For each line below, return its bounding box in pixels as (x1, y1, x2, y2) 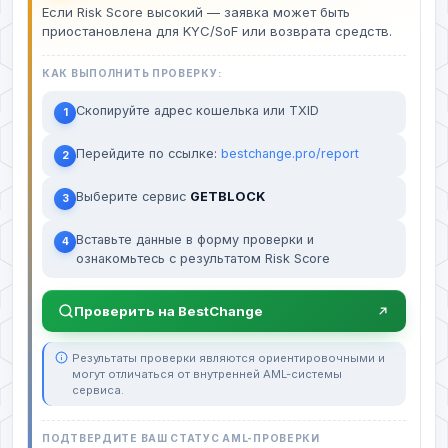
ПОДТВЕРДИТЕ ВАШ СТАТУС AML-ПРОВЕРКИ (42, 432, 320, 445)
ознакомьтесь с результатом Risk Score (76, 251, 330, 267)
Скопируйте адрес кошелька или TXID (76, 103, 319, 119)
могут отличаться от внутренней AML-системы (72, 367, 342, 382)
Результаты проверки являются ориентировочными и (72, 351, 385, 366)
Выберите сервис (76, 189, 190, 205)
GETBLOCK (190, 189, 265, 205)
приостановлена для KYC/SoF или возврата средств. (42, 23, 392, 40)
